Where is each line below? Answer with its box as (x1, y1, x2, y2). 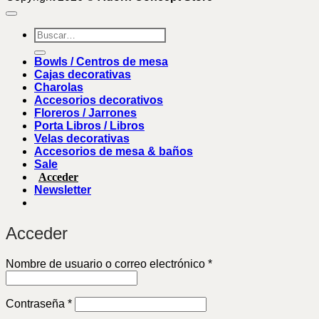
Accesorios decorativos (34, 93, 163, 106)
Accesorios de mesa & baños (34, 145, 193, 157)
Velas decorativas (34, 132, 130, 145)
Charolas (34, 80, 83, 93)
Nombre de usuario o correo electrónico (6, 257, 208, 270)
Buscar (33, 26, 69, 39)
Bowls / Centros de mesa (34, 55, 168, 68)
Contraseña (6, 297, 68, 310)
